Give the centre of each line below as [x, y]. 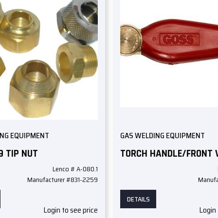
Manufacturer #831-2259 [62, 180]
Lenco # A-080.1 [75, 169]
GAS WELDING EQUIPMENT [163, 136]
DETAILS [138, 199]
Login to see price [70, 210]
